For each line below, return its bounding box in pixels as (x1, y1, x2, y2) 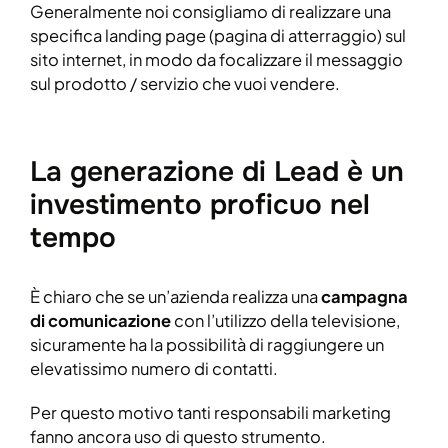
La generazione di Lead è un (30, 154, 404, 191)
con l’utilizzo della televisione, (171, 310, 400, 332)
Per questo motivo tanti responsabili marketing (30, 402, 391, 424)
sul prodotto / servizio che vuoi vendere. (30, 73, 340, 95)
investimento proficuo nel (30, 187, 370, 224)
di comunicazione (30, 310, 171, 332)
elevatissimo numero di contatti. (30, 358, 278, 380)
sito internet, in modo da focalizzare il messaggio (30, 49, 403, 71)
